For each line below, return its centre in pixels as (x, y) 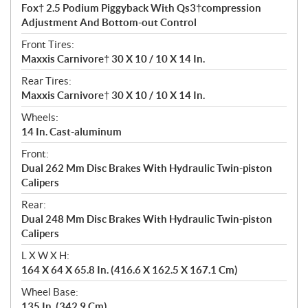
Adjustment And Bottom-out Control (109, 23)
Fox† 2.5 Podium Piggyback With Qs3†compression (141, 8)
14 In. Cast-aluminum (71, 132)
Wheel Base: (50, 292)
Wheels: (40, 118)
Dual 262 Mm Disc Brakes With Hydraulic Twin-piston (147, 168)
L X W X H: (45, 256)
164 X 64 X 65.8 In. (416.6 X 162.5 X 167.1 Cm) (130, 270)
